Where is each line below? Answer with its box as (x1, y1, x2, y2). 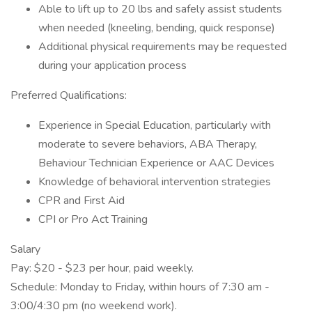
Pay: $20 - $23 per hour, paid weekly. (10, 260, 194, 276)
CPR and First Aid (38, 193, 125, 208)
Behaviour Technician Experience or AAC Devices (38, 155, 274, 171)
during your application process (38, 58, 187, 73)
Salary (10, 242, 40, 257)
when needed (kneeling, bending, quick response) (38, 20, 275, 36)
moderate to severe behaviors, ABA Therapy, (38, 136, 257, 152)
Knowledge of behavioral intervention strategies (38, 174, 271, 189)
